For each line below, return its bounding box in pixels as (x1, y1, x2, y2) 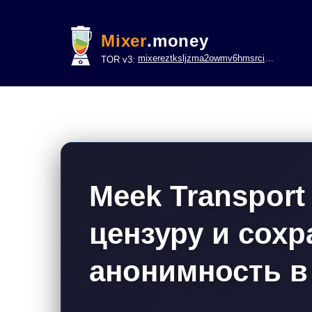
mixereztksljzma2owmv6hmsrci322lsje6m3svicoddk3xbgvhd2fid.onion (138, 53, 265, 63)
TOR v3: (101, 54, 138, 65)
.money (147, 31, 209, 50)
